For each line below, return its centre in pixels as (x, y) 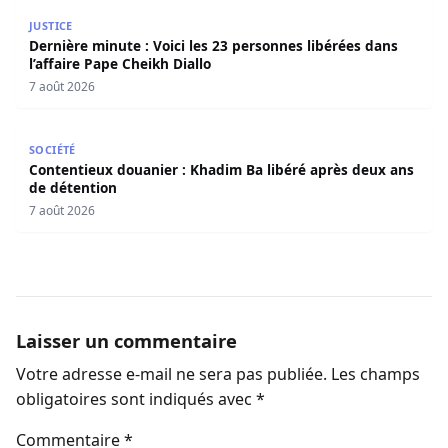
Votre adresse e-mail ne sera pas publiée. (171, 373)
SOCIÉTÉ (52, 149)
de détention (72, 187)
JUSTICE (50, 25)
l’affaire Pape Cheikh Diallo (119, 63)
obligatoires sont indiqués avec (136, 398)
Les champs (375, 373)
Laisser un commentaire (126, 341)
